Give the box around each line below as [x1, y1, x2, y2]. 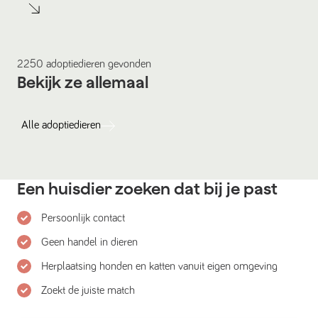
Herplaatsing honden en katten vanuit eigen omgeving [41, 260, 278, 272]
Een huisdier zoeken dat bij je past [17, 179, 278, 198]
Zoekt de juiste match [41, 284, 135, 296]
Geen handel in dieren [41, 236, 138, 248]
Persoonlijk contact [41, 212, 125, 224]
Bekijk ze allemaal [17, 72, 148, 92]
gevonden [105, 57, 151, 70]
